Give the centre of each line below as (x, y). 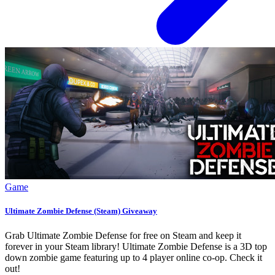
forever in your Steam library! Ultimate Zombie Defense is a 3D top (136, 246)
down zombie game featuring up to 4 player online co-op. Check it (134, 257)
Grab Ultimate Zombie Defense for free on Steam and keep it (123, 235)
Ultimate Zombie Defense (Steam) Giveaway (81, 211)
